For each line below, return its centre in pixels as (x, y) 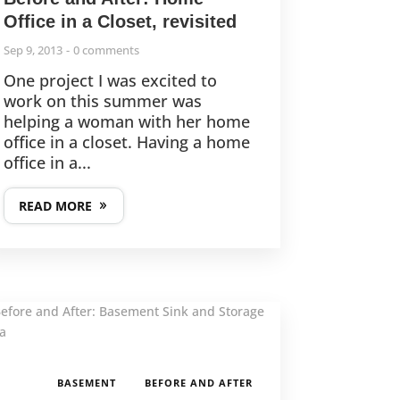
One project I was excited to (110, 81)
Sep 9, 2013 (33, 50)
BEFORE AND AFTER (198, 383)
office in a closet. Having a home (126, 142)
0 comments (106, 50)
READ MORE (55, 206)
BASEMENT (86, 383)
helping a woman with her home (126, 122)
